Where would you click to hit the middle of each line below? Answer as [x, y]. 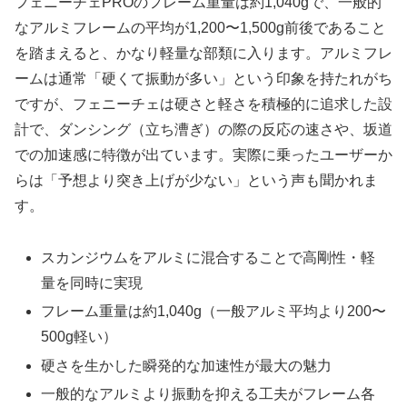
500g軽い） [79, 337]
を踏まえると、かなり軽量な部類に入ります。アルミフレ [203, 54]
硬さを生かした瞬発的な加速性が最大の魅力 [187, 365]
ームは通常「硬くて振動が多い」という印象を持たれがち [203, 79]
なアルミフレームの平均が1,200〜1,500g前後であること [200, 28]
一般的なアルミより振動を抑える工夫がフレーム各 [208, 393]
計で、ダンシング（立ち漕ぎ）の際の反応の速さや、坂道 [203, 130]
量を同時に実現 [92, 283]
